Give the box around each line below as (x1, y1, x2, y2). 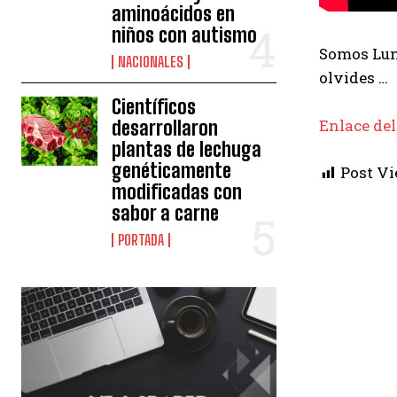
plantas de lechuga (112, 137, 262, 162)
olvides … (319, 67, 388, 89)
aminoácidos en (112, 2, 236, 27)
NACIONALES (118, 53, 184, 71)
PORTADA (118, 231, 165, 249)
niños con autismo (112, 23, 258, 48)
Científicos (112, 95, 197, 120)
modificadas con (112, 180, 243, 205)
